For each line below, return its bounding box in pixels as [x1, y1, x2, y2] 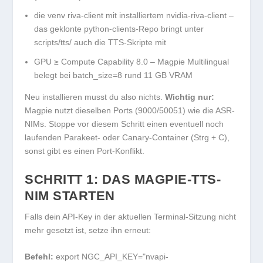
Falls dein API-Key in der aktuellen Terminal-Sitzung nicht [25, 211, 237, 221]
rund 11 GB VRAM [122, 70, 193, 80]
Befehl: [25, 251, 54, 261]
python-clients [84, 24, 136, 34]
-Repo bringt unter [136, 24, 204, 34]
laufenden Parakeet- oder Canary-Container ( [25, 133, 194, 143]
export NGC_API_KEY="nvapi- [56, 251, 169, 261]
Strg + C [194, 133, 225, 143]
